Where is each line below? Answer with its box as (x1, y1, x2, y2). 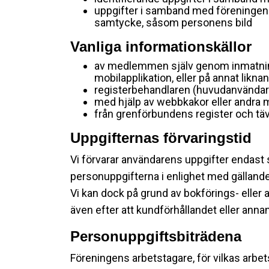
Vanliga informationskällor (70, 38, 252, 55)
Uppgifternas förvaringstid (70, 130, 252, 146)
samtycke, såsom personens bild (94, 16, 252, 29)
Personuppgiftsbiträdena (70, 228, 241, 244)
